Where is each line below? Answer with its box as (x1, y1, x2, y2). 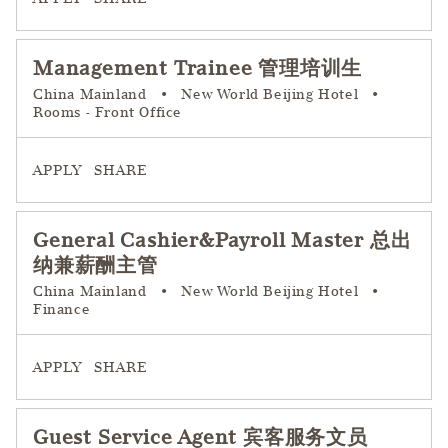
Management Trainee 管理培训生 (33, 56, 363, 81)
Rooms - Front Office (33, 104, 182, 121)
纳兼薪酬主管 (33, 253, 158, 278)
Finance (33, 301, 91, 318)
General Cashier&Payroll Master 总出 (33, 228, 412, 253)
